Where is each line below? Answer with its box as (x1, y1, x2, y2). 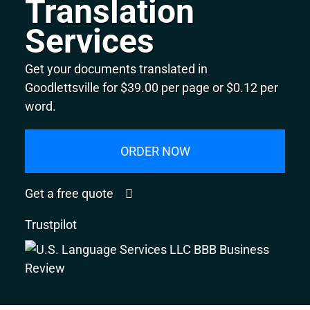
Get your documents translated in (25, 61, 208, 76)
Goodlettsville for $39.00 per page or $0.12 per (25, 80, 279, 95)
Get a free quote (25, 185, 117, 201)
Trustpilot (25, 217, 77, 232)
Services (25, 21, 155, 61)
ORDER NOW (120, 143, 190, 158)
